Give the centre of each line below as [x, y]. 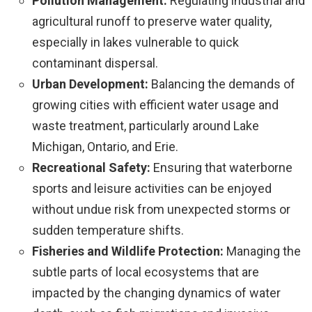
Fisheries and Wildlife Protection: [128, 251]
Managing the [262, 251]
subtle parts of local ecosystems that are [146, 272]
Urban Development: [90, 84]
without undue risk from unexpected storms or [161, 209]
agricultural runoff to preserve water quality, [152, 21]
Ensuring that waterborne [221, 167]
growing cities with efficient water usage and [155, 104]
